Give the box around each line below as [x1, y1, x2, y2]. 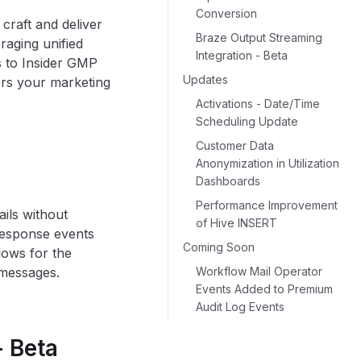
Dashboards [196, 174, 260, 188]
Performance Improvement [196, 198, 338, 212]
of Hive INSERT [196, 216, 277, 230]
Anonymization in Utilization [196, 156, 339, 170]
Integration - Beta [196, 48, 288, 62]
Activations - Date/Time [196, 97, 320, 110]
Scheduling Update [196, 114, 298, 128]
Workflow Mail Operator [196, 264, 322, 278]
